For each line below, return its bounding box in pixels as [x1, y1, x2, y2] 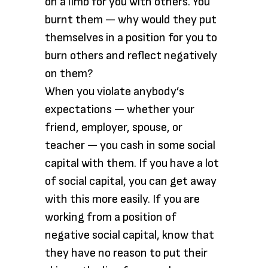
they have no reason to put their [45, 246, 208, 260]
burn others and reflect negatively [45, 48, 217, 63]
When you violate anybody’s [45, 84, 184, 99]
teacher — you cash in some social [45, 138, 215, 153]
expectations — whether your [45, 102, 194, 117]
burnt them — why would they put [45, 13, 217, 27]
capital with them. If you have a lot [45, 156, 219, 170]
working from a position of [45, 210, 176, 224]
